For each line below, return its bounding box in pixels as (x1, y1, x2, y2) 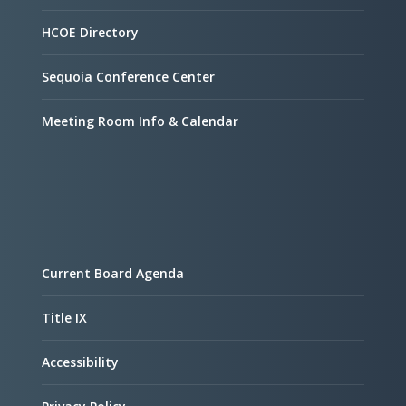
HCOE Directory (42, 24, 140, 41)
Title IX (42, 309, 88, 326)
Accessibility (42, 353, 120, 371)
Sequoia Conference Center (42, 68, 216, 85)
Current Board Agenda (42, 265, 185, 282)
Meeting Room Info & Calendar (42, 112, 239, 130)
